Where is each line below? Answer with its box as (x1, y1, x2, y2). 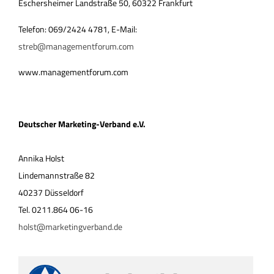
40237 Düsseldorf (18, 186, 84, 199)
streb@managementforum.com (18, 39, 134, 53)
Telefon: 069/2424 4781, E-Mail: (18, 22, 137, 35)
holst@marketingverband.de (18, 220, 122, 234)
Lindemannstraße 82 (18, 169, 95, 182)
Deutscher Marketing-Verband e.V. (18, 117, 146, 131)
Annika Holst (18, 152, 64, 165)
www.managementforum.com (18, 65, 128, 79)
